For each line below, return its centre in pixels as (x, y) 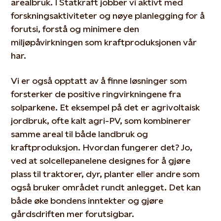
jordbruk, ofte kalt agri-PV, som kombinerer (101, 121)
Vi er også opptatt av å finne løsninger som (99, 81)
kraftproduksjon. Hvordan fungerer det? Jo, (102, 147)
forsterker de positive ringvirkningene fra (96, 94)
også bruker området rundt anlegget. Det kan (106, 187)
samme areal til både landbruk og (80, 134)
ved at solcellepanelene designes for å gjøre (101, 161)
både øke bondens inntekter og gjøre (87, 201)
